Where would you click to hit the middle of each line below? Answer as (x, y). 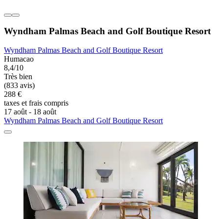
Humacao (19, 59)
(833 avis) (19, 86)
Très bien (18, 77)
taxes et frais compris (36, 103)
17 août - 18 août (30, 112)
